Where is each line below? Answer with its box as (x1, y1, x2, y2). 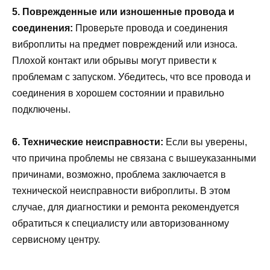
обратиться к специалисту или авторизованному (12, 218, 229, 229)
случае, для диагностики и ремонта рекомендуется (12, 202, 239, 213)
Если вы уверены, (163, 137, 247, 148)
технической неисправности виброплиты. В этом (12, 186, 230, 196)
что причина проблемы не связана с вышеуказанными (12, 153, 256, 164)
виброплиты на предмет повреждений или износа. (12, 39, 237, 50)
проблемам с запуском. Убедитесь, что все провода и (12, 72, 251, 83)
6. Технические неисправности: (12, 137, 163, 148)
